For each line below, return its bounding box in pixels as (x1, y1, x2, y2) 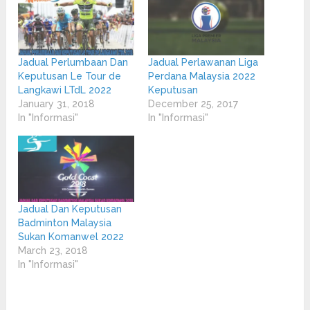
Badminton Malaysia (18, 217, 112, 228)
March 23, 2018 (18, 244, 89, 256)
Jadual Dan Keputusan (18, 203, 122, 215)
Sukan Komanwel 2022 (18, 230, 125, 242)
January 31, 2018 (18, 98, 95, 110)
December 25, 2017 (147, 98, 238, 110)
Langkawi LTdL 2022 (18, 84, 112, 96)
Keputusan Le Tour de (18, 71, 122, 82)
